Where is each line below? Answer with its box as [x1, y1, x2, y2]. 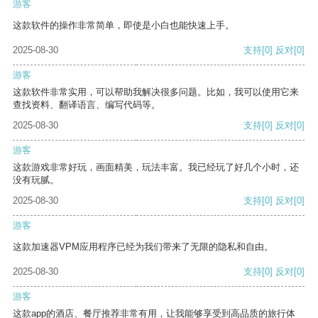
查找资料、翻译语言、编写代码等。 [13, 99, 160, 111]
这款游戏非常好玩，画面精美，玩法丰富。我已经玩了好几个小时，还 [13, 162, 299, 173]
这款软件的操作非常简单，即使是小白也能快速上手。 [13, 20, 234, 31]
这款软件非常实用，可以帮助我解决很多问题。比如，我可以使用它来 [13, 87, 299, 98]
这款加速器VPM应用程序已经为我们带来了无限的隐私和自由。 [13, 241, 273, 253]
